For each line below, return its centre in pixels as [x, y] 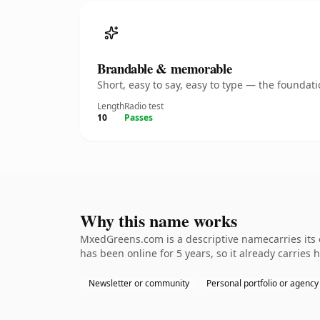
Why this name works [159, 220]
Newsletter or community [139, 283]
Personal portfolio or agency [262, 283]
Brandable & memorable [165, 68]
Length [111, 106]
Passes [139, 117]
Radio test [144, 106]
